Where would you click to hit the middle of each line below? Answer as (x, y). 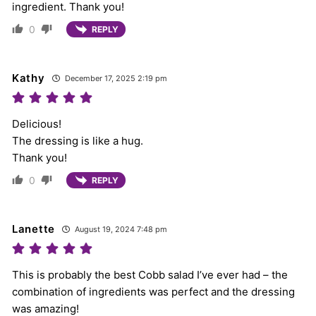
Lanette (34, 229)
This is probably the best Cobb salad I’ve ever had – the (150, 275)
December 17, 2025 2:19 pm (115, 78)
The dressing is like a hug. (78, 140)
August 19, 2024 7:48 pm (120, 230)
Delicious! (37, 123)
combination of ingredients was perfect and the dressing (153, 292)
